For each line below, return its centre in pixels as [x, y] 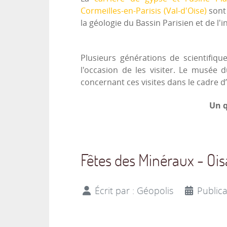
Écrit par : [115, 191]
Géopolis [155, 191]
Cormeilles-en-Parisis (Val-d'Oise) [145, 11]
